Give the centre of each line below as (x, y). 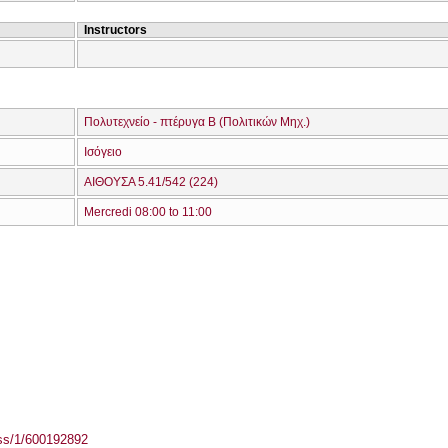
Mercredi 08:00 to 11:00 (148, 212)
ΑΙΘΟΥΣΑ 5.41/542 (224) (151, 182)
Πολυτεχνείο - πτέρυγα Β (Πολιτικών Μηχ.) (197, 122)
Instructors (115, 29)
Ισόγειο (103, 152)
